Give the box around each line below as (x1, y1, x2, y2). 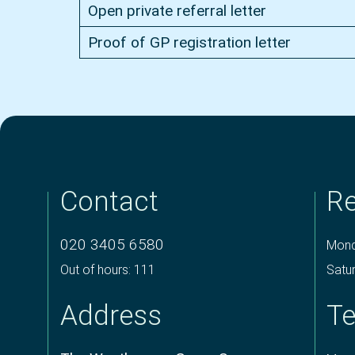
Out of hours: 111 (59, 261, 155, 277)
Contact (59, 185, 158, 218)
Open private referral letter (87, 2, 266, 21)
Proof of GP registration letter (87, 33, 291, 52)
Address (59, 300, 162, 333)
